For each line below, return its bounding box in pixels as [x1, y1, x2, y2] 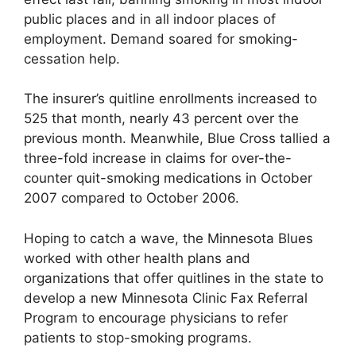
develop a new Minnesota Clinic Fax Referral [24, 289, 308, 306]
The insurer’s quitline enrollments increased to [24, 91, 317, 107]
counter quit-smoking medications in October [24, 170, 312, 187]
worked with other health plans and [24, 250, 250, 266]
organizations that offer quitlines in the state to [24, 269, 323, 286]
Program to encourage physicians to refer [24, 309, 288, 326]
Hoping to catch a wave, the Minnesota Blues [24, 230, 313, 246]
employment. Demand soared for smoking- [24, 30, 298, 47]
